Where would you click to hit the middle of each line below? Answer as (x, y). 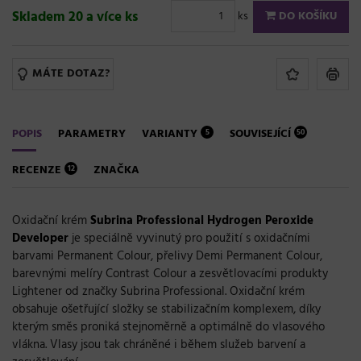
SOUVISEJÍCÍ (262, 134)
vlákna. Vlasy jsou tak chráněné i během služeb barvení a (159, 344)
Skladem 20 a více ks (75, 18)
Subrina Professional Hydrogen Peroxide (200, 220)
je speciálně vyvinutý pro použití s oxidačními (189, 238)
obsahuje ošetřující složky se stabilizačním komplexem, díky (166, 309)
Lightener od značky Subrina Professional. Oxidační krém (158, 291)
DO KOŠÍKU (306, 16)
